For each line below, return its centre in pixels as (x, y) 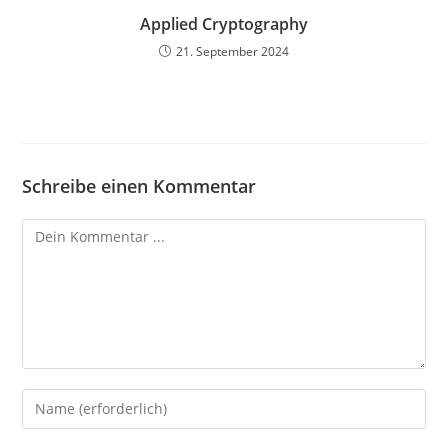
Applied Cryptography (224, 23)
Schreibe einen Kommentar (139, 185)
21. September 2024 (232, 51)
